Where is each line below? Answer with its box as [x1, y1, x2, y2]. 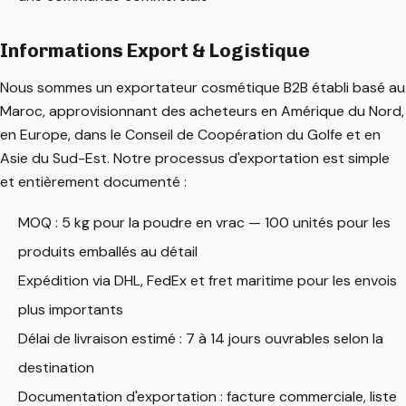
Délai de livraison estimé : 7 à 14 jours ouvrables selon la [18, 328, 383, 348]
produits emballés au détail [18, 241, 198, 261]
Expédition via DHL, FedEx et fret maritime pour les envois [18, 270, 397, 290]
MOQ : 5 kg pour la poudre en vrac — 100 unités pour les [18, 212, 391, 232]
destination [18, 357, 94, 377]
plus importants [18, 299, 123, 319]
